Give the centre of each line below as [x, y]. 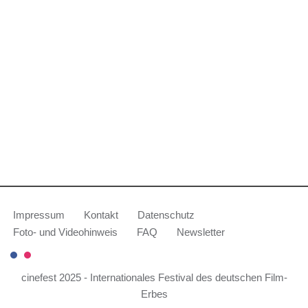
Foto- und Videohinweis [65, 232]
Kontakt [101, 215]
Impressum [39, 215]
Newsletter [201, 232]
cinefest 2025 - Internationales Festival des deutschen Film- [154, 277]
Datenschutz [166, 215]
